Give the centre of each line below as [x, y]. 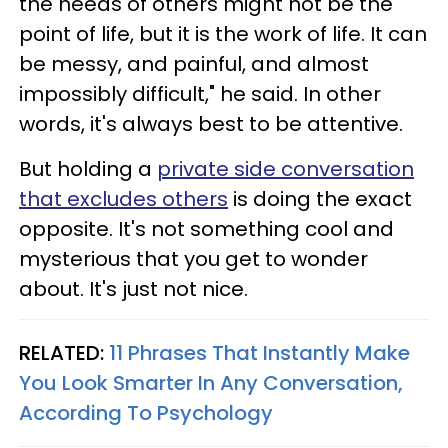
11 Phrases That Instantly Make [259, 352]
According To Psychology [146, 412]
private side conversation [285, 168]
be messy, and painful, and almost [194, 63]
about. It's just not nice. [133, 288]
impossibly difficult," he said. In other [200, 93]
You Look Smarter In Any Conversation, [211, 382]
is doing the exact [320, 198]
